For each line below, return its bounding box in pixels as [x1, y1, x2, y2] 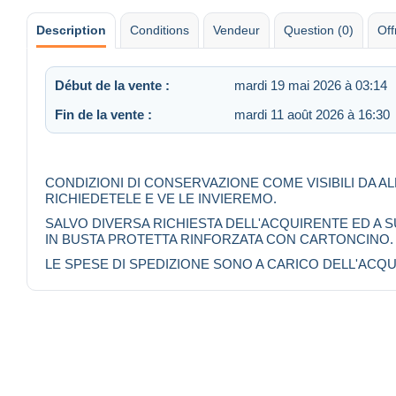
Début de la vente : [55, 77, 170, 93]
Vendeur [213, 22, 260, 37]
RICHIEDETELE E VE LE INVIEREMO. [45, 191, 277, 207]
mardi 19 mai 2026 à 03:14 [234, 77, 387, 93]
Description [36, 22, 106, 37]
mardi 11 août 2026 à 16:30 [234, 106, 390, 122]
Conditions [130, 22, 189, 37]
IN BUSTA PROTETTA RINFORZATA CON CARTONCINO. [45, 232, 393, 247]
